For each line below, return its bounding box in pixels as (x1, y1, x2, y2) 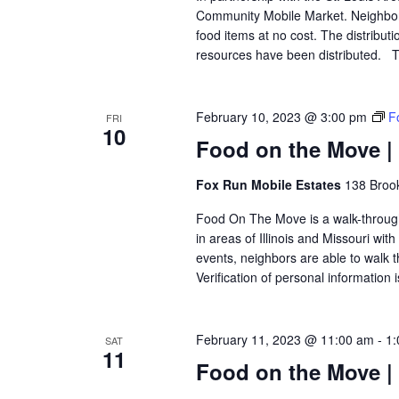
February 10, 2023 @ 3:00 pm (195, 108, 367, 126)
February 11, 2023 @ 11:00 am (195, 330, 374, 349)
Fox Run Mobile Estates (195, 175, 345, 194)
